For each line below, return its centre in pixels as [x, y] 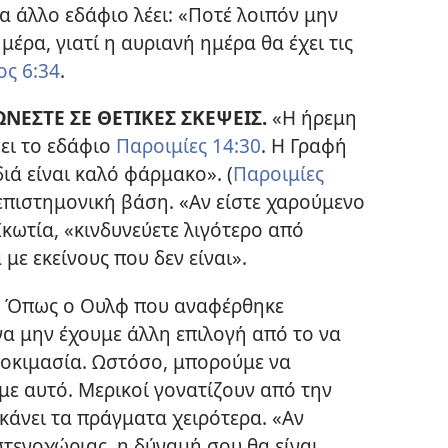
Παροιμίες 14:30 [188, 146]
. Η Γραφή [304, 146]
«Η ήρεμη [312, 118]
